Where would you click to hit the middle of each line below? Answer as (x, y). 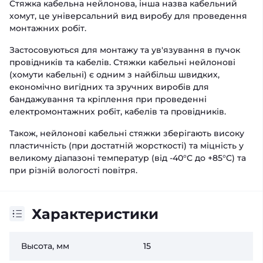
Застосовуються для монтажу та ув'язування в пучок (125, 50)
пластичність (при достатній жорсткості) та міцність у (127, 145)
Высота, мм (45, 246)
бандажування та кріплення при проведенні (108, 99)
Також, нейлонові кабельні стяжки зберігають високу (127, 133)
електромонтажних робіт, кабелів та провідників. (118, 111)
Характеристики (95, 214)
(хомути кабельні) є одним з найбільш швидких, (114, 74)
